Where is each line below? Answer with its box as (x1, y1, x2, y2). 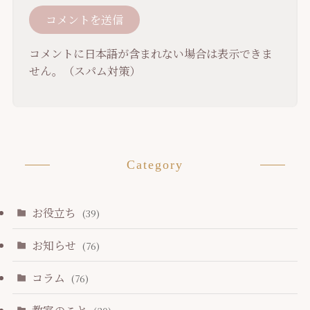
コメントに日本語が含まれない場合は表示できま (29, 45, 273, 62)
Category (127, 158, 183, 172)
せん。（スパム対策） (29, 62, 152, 80)
